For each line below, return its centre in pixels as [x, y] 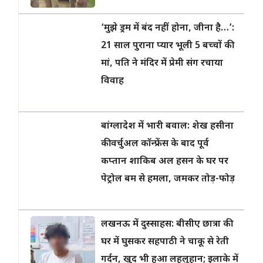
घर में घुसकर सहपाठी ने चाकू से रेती [165, 242]
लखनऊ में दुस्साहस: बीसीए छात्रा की [166, 225]
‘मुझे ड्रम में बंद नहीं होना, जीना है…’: [168, 28]
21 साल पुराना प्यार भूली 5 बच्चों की [166, 46]
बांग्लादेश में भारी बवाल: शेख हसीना [167, 127]
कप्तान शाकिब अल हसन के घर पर [165, 162]
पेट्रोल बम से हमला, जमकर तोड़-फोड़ [168, 179]
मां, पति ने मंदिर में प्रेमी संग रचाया [162, 64]
